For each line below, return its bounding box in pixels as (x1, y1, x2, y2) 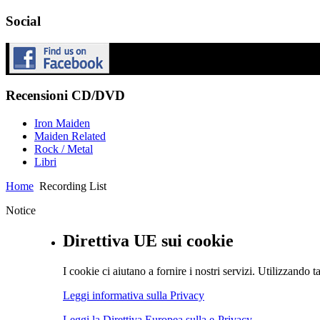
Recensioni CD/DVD (6, 88, 125, 104)
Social (6, 14, 41, 29)
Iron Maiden (34, 117, 90, 130)
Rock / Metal (34, 143, 93, 156)
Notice (6, 204, 36, 217)
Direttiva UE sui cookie (63, 231, 234, 251)
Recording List (36, 180, 106, 193)
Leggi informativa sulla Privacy (63, 289, 204, 301)
